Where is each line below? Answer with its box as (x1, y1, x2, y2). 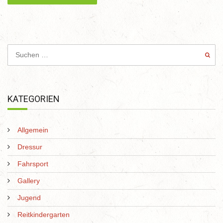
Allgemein (17, 126, 48, 134)
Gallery (17, 177, 40, 185)
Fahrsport (17, 160, 48, 168)
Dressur (17, 143, 42, 151)
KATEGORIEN (7, 93, 60, 104)
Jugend (17, 194, 41, 202)
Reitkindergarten (17, 211, 70, 219)
